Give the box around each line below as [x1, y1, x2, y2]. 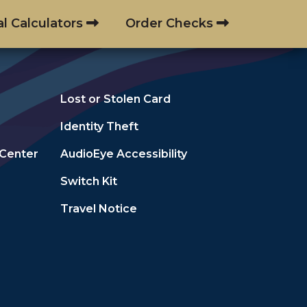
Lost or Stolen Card [60, 92, 171, 106]
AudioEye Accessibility [60, 147, 188, 160]
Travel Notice [60, 201, 138, 215]
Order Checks [125, 15, 213, 31]
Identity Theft [60, 119, 139, 133]
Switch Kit [60, 174, 118, 188]
